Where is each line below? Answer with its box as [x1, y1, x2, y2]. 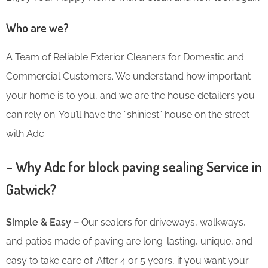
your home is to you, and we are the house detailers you [6, 89, 255, 101]
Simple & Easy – [6, 216, 81, 228]
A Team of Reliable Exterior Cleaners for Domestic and [6, 51, 244, 63]
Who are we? [6, 19, 69, 35]
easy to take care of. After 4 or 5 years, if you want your [6, 254, 249, 266]
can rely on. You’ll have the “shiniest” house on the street [6, 108, 249, 120]
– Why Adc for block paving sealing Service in [6, 157, 262, 176]
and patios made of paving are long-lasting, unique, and [6, 235, 252, 247]
